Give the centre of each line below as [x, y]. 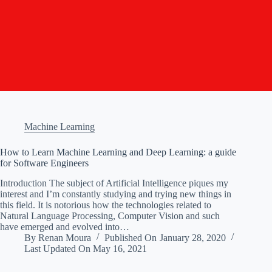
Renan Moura [65, 237]
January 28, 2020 [192, 237]
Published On [131, 237]
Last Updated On [57, 248]
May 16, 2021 [120, 248]
